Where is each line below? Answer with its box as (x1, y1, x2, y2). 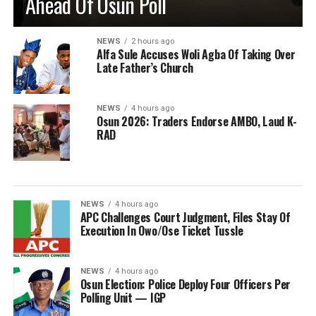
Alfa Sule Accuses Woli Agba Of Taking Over (96, 45, 296, 63)
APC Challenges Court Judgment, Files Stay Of (80, 208, 291, 226)
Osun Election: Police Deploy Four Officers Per (80, 275, 291, 293)
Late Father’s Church (96, 59, 193, 76)
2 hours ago (130, 36, 174, 46)
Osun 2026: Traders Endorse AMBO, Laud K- (96, 112, 298, 130)
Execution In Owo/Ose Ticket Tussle (80, 221, 243, 239)
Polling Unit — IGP (80, 288, 166, 306)
